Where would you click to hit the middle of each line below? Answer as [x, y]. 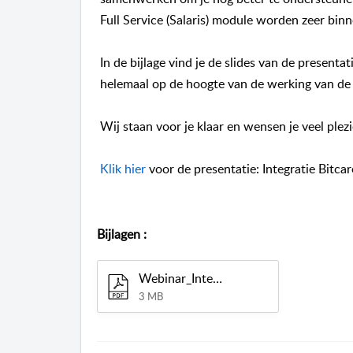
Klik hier [123, 169]
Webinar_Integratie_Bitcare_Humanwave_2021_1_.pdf [217, 279]
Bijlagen [119, 234]
